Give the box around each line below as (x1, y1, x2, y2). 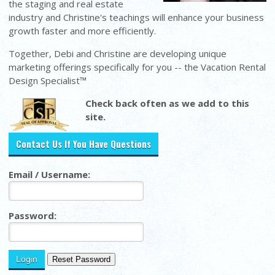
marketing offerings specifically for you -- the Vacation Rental (9, 60, 266, 73)
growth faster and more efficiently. (9, 24, 159, 37)
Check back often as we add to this (85, 96, 250, 109)
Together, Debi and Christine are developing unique (9, 47, 227, 60)
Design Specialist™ (9, 74, 87, 87)
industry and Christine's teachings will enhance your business (9, 10, 265, 23)
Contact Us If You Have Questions (16, 136, 152, 150)
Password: (9, 209, 57, 222)
